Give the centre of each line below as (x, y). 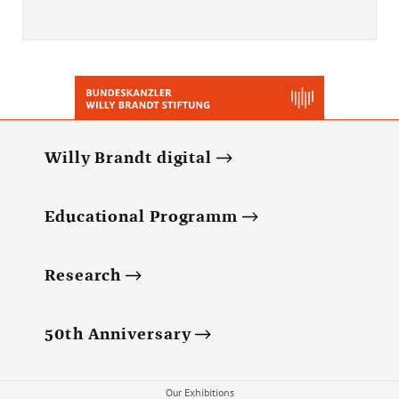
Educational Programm (141, 217)
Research (83, 275)
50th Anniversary (118, 334)
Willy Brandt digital (128, 158)
